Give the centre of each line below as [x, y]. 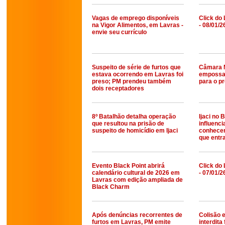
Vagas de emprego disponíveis [136, 18]
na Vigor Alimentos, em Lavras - [138, 25]
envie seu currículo [119, 32]
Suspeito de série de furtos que [136, 67]
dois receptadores [118, 88]
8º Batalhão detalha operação [134, 117]
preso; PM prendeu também [132, 81]
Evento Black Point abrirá [128, 166]
